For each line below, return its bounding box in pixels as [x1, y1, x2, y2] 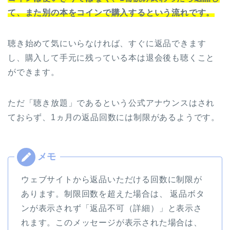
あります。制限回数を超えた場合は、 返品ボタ [21, 189, 205, 198]
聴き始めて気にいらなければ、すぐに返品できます [8, 39, 206, 48]
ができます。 [8, 67, 60, 76]
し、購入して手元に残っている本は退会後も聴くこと [8, 53, 215, 62]
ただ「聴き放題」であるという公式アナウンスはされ [8, 98, 215, 107]
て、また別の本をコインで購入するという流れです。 [8, 8, 215, 17]
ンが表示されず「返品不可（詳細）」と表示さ [21, 203, 202, 213]
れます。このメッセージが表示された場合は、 [21, 218, 202, 227]
